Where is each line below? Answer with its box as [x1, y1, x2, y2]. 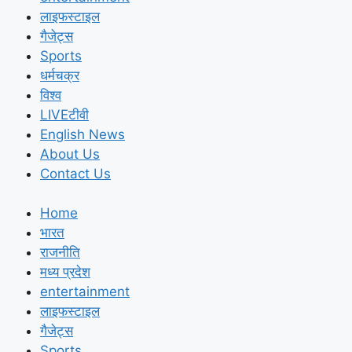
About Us [40, 145, 100, 162]
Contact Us [40, 165, 111, 181]
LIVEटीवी [40, 106, 89, 123]
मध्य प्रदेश [40, 264, 90, 280]
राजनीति [40, 244, 80, 260]
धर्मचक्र [40, 67, 79, 83]
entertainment [40, 284, 130, 299]
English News [40, 126, 125, 142]
